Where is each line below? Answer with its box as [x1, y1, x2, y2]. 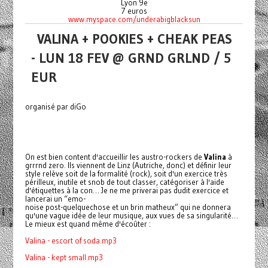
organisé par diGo [25, 101, 86, 111]
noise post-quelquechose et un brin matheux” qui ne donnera [25, 202, 231, 212]
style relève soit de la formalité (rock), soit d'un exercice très [25, 168, 227, 178]
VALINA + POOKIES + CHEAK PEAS [36, 30, 232, 47]
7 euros [121, 5, 147, 16]
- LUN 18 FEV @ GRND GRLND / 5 [31, 49, 231, 66]
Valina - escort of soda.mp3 [25, 235, 117, 245]
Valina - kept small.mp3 [25, 252, 103, 262]
